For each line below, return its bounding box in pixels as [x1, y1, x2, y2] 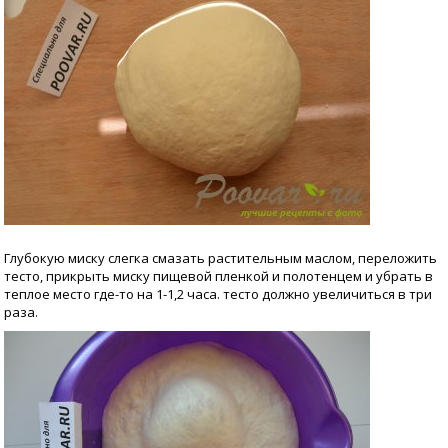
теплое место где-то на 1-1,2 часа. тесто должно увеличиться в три [4, 285, 432, 303]
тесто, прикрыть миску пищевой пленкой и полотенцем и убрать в [4, 267, 433, 285]
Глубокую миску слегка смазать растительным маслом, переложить [4, 249, 437, 267]
